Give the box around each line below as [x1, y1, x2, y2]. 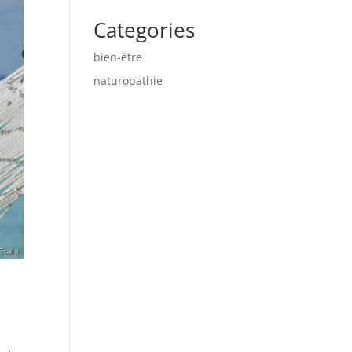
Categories [93, 16, 196, 44]
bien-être [93, 49, 143, 64]
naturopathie [93, 73, 163, 88]
